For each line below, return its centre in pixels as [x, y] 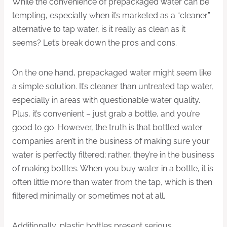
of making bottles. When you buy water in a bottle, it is [113, 168]
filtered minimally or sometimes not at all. [89, 196]
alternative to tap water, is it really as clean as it [99, 29]
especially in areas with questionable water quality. [106, 100]
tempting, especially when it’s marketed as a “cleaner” [111, 15]
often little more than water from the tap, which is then [112, 182]
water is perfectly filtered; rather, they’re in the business [113, 155]
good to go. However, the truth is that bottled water [107, 127]
